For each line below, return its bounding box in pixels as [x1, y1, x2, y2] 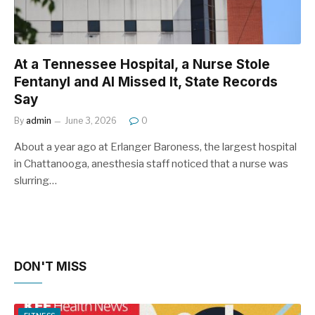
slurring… [14, 174, 57, 187]
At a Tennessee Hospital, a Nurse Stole [14, 56, 270, 72]
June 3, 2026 [65, 115, 117, 126]
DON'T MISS [14, 259, 86, 274]
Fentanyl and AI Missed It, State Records [14, 73, 278, 90]
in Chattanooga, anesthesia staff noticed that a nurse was [14, 157, 288, 170]
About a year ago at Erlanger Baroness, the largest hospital [14, 140, 297, 153]
